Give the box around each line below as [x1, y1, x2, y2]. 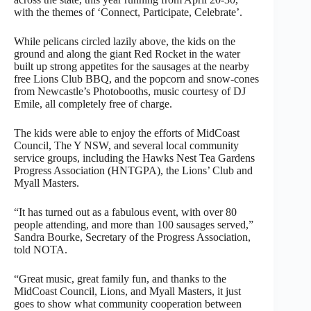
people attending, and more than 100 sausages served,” [14, 218, 253, 230]
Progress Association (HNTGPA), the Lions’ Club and [14, 164, 253, 176]
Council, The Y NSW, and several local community [14, 139, 239, 151]
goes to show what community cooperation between [14, 297, 242, 310]
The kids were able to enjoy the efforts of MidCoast [14, 126, 239, 139]
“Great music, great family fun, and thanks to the [14, 272, 226, 285]
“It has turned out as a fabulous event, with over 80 [14, 205, 237, 218]
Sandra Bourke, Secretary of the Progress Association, [14, 230, 251, 243]
